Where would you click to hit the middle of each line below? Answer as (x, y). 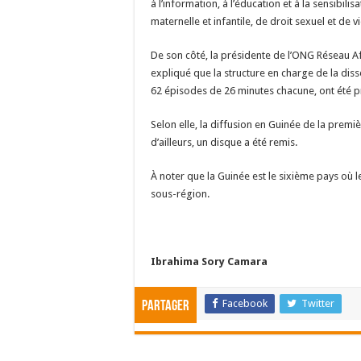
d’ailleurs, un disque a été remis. (224, 143)
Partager (166, 307)
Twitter (318, 304)
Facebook (245, 304)
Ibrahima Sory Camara (209, 262)
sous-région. (180, 194)
